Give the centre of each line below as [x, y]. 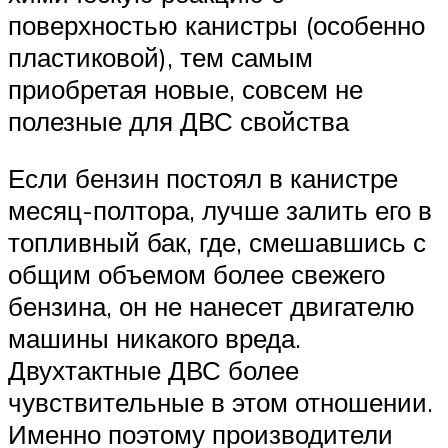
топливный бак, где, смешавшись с [217, 242]
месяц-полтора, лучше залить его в [220, 210]
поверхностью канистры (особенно [216, 24]
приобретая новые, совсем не [185, 88]
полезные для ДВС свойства [178, 120]
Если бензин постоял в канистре [203, 178]
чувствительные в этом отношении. [220, 402]
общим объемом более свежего [196, 274]
